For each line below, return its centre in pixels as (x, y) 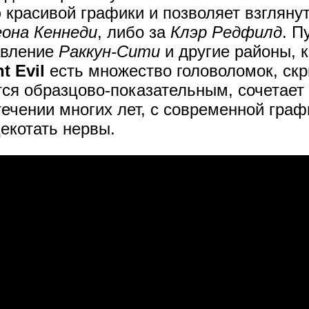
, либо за (134, 32)
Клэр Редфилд (226, 32)
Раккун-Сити (109, 52)
